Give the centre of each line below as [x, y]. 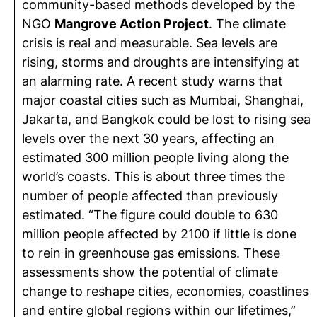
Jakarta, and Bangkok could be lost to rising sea [166, 119]
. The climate [247, 24]
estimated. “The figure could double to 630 [150, 215]
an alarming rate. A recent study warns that [152, 81]
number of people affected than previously [150, 196]
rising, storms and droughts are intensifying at [161, 62]
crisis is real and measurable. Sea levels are [150, 43]
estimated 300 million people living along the [155, 157]
